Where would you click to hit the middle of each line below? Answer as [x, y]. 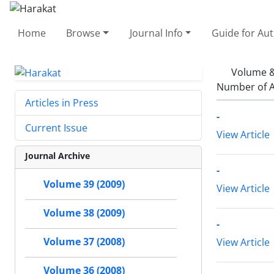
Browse [83, 33]
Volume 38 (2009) [84, 213]
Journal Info [156, 33]
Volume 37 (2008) [84, 242]
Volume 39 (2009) [84, 184]
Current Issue [56, 128]
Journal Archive [57, 156]
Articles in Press [62, 103]
